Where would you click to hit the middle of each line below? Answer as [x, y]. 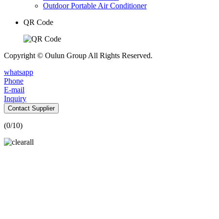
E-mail [14, 89]
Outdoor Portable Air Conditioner [95, 5]
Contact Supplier [31, 108]
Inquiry [15, 98]
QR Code [38, 22]
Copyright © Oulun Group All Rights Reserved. [78, 55]
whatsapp [19, 72]
